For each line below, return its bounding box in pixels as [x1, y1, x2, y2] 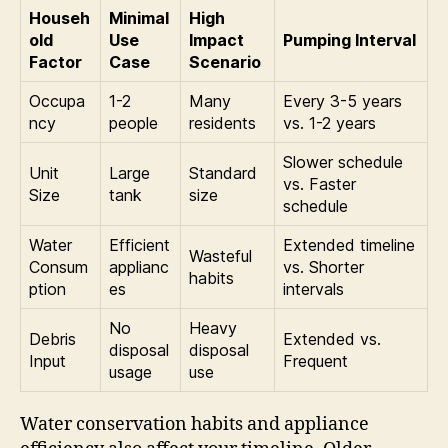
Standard [189, 162, 257, 183]
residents [189, 112, 256, 133]
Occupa [29, 90, 85, 111]
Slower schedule [283, 151, 403, 172]
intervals [283, 278, 344, 299]
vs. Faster [283, 173, 356, 194]
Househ [29, 7, 90, 28]
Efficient [109, 234, 170, 255]
